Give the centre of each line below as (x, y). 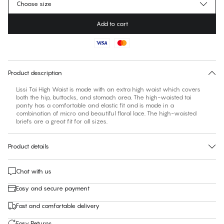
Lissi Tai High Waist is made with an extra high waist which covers (108, 89)
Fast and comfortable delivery (58, 206)
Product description (35, 73)
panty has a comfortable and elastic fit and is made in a (95, 105)
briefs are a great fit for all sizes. (62, 121)
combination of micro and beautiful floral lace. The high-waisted (106, 113)
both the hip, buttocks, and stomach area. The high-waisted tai (104, 97)
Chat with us (34, 171)
